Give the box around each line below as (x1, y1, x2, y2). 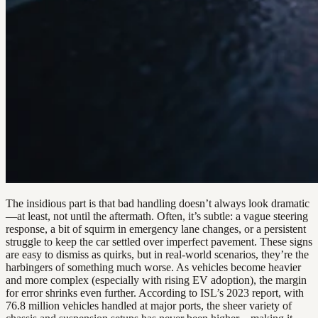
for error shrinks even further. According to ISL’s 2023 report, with (6, 287, 304, 300)
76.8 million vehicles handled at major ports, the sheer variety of (6, 300, 292, 312)
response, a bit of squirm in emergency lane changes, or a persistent (6, 223, 306, 236)
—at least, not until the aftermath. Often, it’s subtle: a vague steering (6, 210, 308, 223)
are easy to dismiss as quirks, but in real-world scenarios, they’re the (6, 248, 309, 261)
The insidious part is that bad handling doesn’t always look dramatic (6, 197, 309, 210)
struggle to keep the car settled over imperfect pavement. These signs (6, 236, 312, 248)
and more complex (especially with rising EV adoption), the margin (6, 274, 307, 287)
